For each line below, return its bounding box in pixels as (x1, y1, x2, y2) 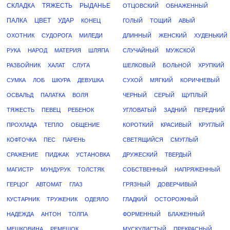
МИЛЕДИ (79, 32, 103, 39)
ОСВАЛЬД (7, 92, 33, 98)
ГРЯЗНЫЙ (123, 181, 150, 187)
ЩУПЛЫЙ (182, 92, 207, 98)
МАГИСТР (7, 166, 33, 172)
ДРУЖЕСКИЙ (123, 151, 158, 158)
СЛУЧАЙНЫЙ (123, 47, 159, 53)
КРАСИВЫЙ (161, 122, 191, 128)
